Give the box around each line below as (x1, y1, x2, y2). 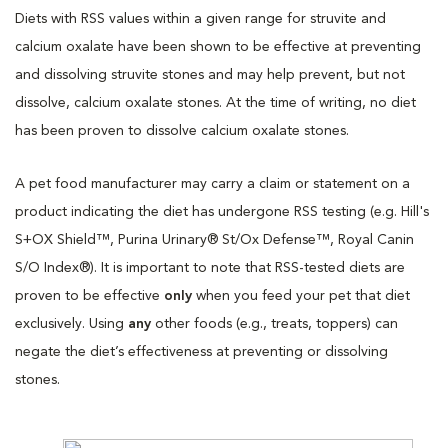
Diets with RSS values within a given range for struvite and (15, 11, 386, 26)
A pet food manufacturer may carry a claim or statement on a (15, 176, 410, 191)
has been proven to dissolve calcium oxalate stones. (15, 123, 349, 138)
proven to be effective (15, 288, 164, 303)
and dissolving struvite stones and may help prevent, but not (15, 67, 405, 82)
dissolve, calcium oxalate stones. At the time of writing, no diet (15, 95, 416, 110)
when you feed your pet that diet (196, 288, 410, 303)
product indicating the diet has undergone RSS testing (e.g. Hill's (15, 204, 429, 219)
